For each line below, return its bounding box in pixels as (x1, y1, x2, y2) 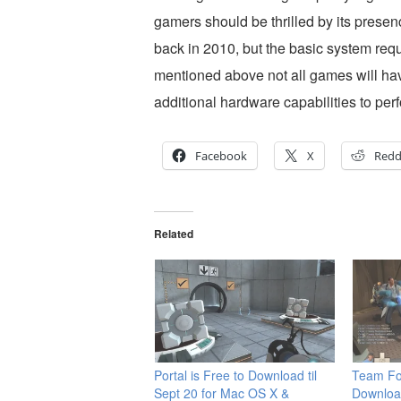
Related (154, 226, 193, 242)
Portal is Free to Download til (154, 365, 317, 384)
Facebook (195, 148, 247, 164)
